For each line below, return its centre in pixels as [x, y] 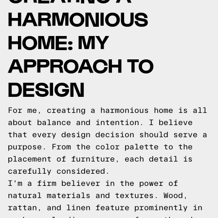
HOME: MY [58, 41]
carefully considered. [59, 171]
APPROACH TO [81, 64]
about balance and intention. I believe [100, 122]
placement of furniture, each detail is [100, 159]
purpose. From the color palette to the [100, 147]
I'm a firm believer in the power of [93, 183]
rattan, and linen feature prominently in [105, 208]
